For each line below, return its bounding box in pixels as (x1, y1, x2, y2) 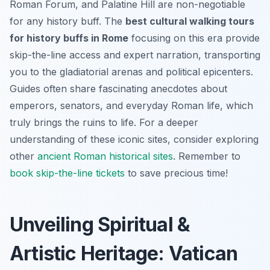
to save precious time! (125, 166, 228, 179)
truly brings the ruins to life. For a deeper (10, 116, 198, 128)
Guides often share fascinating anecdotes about (10, 82, 227, 95)
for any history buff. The (10, 14, 125, 27)
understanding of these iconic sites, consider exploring (10, 133, 259, 145)
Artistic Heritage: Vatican (10, 241, 238, 265)
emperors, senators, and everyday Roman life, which (10, 99, 253, 111)
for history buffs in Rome (10, 31, 128, 44)
